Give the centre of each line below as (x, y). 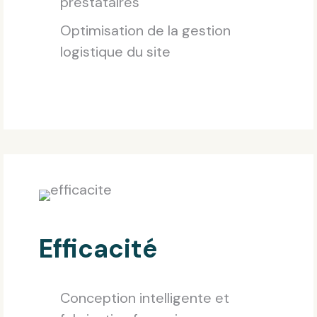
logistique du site (115, 52)
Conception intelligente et (145, 298)
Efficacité (98, 249)
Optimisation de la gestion (145, 31)
